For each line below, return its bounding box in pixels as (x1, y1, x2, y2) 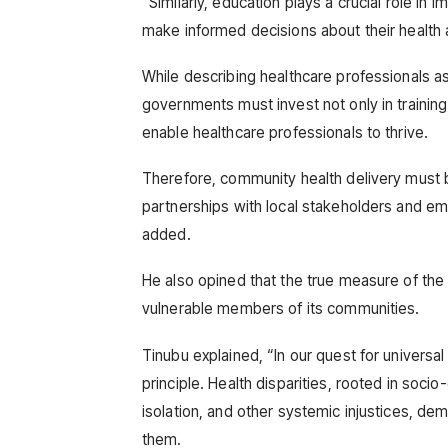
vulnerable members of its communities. (142, 299, 420, 319)
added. (142, 225, 191, 245)
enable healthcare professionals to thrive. (142, 122, 429, 142)
